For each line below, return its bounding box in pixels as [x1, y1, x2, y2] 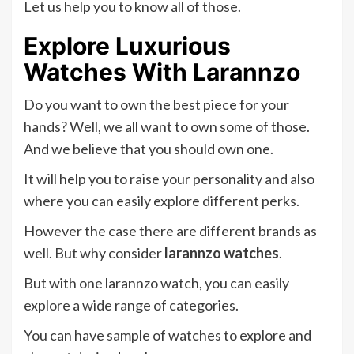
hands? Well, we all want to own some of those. [24, 118, 310, 136]
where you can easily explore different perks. [24, 192, 299, 210]
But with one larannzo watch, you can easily [24, 274, 289, 292]
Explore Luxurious [24, 32, 231, 61]
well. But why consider [24, 244, 162, 262]
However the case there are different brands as [24, 222, 317, 240]
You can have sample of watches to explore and [24, 326, 311, 345]
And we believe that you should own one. [24, 140, 273, 158]
